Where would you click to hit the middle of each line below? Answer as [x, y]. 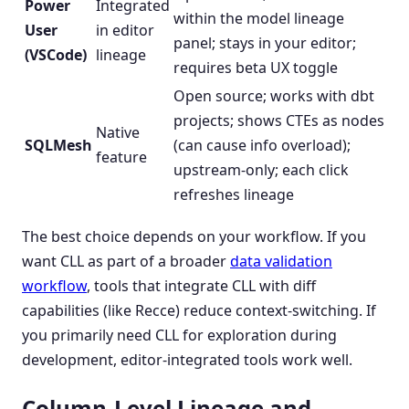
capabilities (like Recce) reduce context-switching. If [199, 310]
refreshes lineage [234, 194]
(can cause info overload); [262, 145]
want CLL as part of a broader [126, 261]
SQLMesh [58, 145]
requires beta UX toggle [256, 67]
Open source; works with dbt [274, 95]
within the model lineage [259, 18]
